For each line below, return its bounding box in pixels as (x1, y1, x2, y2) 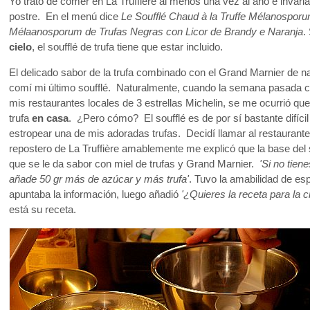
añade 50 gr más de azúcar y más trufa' (9, 174, 189, 185)
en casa (32, 113, 69, 125)
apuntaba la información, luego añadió (9, 189, 181, 201)
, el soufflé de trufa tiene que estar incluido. (32, 42, 223, 53)
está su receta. (9, 204, 76, 216)
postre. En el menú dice (9, 11, 121, 23)
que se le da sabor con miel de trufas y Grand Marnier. (9, 158, 259, 170)
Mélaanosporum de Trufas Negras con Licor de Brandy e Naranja (9, 26, 303, 38)
